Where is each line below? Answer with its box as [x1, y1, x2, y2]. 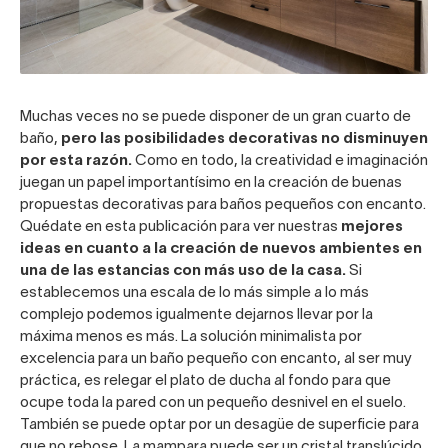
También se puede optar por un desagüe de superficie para [20, 418, 419, 433]
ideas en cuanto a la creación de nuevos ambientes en [20, 242, 422, 257]
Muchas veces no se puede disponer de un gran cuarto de [20, 110, 411, 125]
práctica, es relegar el [20, 374, 170, 389]
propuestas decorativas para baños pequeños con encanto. [20, 198, 426, 213]
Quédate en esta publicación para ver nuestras [20, 220, 341, 235]
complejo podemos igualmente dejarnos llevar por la [20, 308, 373, 323]
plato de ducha [170, 374, 271, 389]
